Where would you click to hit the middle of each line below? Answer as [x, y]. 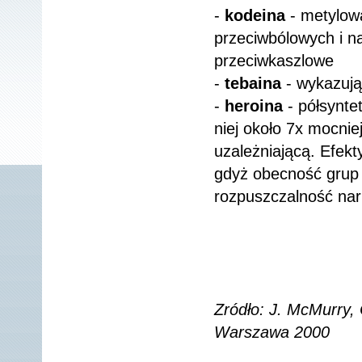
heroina [254, 106]
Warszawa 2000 [272, 332]
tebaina [253, 83]
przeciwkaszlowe [274, 61]
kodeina [255, 15]
